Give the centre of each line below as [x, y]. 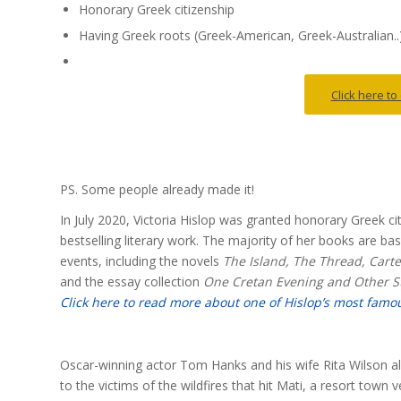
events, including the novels [141, 261]
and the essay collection [132, 282]
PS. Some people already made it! [157, 189]
